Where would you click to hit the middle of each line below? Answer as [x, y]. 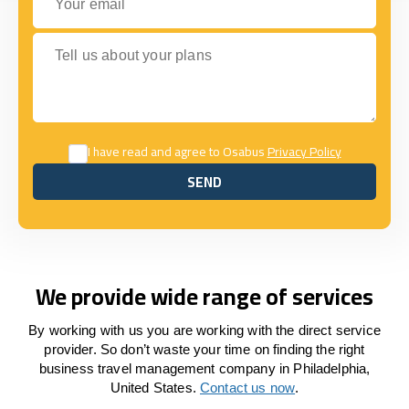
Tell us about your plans [109, 41]
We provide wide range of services [204, 296]
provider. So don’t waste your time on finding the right [204, 349]
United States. [155, 388]
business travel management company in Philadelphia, [204, 368]
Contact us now [248, 388]
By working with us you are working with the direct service [204, 330]
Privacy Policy [304, 152]
